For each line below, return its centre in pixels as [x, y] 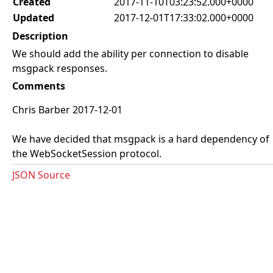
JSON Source [41, 175]
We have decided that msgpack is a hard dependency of [141, 139]
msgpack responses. [60, 68]
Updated [34, 18]
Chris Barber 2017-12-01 [67, 110]
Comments [39, 86]
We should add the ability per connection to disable [130, 54]
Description [40, 36]
